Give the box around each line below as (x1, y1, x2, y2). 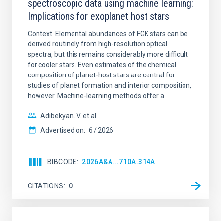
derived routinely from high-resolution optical (28, 40, 167, 48)
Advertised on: (40, 126, 85, 134)
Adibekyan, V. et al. (40, 112, 98, 120)
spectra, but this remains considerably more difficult (28, 50, 188, 58)
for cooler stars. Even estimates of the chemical (28, 61, 176, 69)
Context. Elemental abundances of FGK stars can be (28, 30, 188, 37)
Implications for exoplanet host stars (28, 10, 169, 22)
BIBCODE (47, 158, 77, 166)
